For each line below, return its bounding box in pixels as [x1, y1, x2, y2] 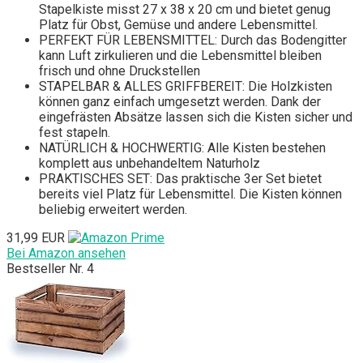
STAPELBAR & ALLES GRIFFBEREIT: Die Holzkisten [39, 79, 332, 95]
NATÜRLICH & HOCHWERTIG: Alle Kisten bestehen [39, 140, 326, 156]
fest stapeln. [39, 125, 110, 141]
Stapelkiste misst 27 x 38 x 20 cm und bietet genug [39, 2, 331, 18]
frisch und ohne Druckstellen [39, 63, 200, 79]
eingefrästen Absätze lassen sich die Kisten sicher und [39, 109, 352, 126]
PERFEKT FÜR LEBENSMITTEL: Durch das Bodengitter [39, 32, 347, 49]
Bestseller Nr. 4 [6, 261, 94, 277]
